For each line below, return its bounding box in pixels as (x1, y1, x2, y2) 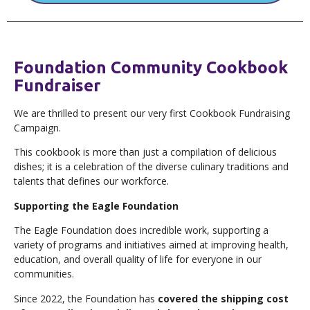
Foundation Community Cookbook (14, 58, 288, 77)
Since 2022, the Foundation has (14, 291, 158, 305)
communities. (14, 267, 74, 281)
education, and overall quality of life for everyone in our (14, 253, 262, 266)
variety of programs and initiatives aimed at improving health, (14, 238, 289, 252)
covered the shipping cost (158, 291, 289, 305)
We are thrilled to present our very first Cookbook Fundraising (14, 107, 290, 120)
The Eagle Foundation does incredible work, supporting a (14, 224, 268, 237)
